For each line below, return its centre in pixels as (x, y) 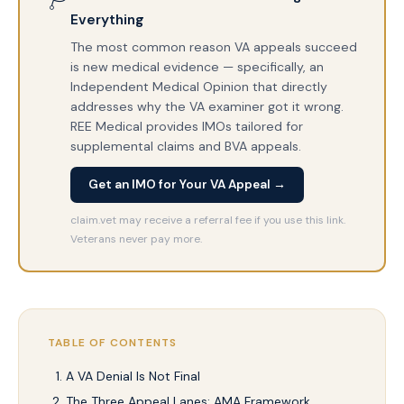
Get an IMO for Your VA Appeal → (187, 184)
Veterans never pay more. (136, 239)
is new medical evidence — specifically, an (197, 67)
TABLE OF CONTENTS (113, 342)
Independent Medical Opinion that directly (198, 87)
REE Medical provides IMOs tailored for (186, 127)
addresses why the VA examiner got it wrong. (207, 107)
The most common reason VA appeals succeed (213, 47)
